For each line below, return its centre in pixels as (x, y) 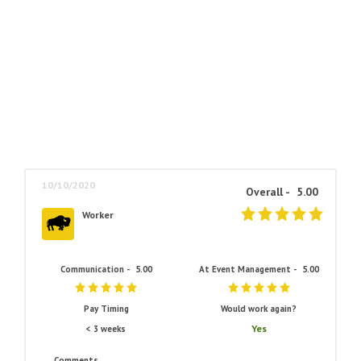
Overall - (269, 192)
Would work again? (259, 309)
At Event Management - (248, 269)
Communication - (95, 269)
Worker (98, 215)
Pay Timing (106, 309)
